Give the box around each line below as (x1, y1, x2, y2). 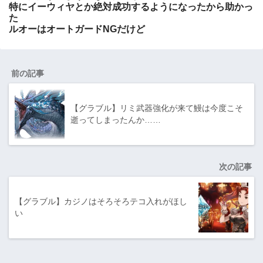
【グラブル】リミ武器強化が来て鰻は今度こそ (70, 103, 243, 113)
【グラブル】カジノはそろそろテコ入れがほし (15, 197, 187, 206)
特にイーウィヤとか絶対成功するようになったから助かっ (9, 2, 253, 12)
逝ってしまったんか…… (70, 115, 161, 124)
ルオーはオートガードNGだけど (9, 24, 145, 34)
